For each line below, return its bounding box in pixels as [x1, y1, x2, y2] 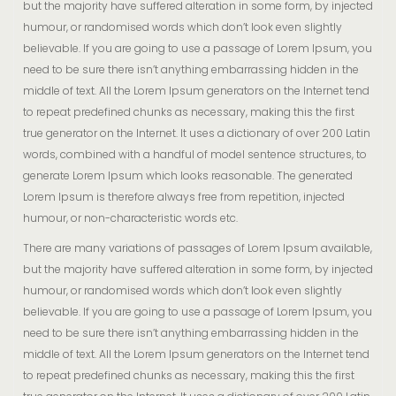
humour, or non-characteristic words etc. [23, 210, 238, 225]
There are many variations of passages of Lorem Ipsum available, [23, 240, 372, 255]
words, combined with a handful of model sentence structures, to [23, 147, 367, 162]
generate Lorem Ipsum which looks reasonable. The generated [23, 168, 353, 183]
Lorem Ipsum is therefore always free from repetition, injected [23, 189, 345, 204]
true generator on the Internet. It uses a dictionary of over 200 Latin [23, 126, 370, 141]
